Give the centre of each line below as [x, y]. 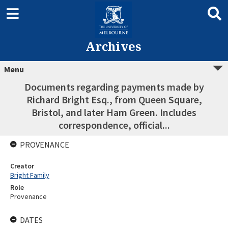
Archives [113, 46]
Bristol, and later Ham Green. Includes [114, 112]
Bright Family [30, 175]
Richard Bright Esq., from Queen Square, [114, 99]
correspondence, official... [114, 125]
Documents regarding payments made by [114, 87]
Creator [22, 166]
